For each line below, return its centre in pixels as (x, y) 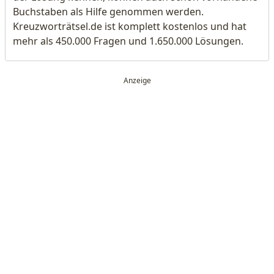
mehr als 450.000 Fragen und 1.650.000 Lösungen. (128, 41)
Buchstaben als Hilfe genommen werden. (108, 12)
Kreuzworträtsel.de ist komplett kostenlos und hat (130, 26)
